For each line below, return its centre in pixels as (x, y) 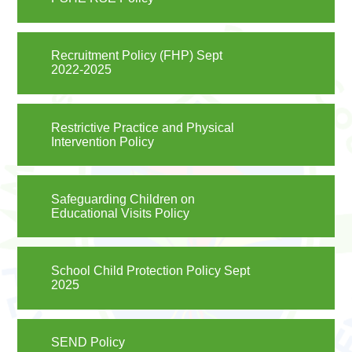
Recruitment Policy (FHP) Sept (136, 56)
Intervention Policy (102, 141)
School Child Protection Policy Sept (150, 271)
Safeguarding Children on (123, 199)
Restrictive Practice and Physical (142, 127)
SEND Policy (88, 343)
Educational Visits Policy (120, 213)
